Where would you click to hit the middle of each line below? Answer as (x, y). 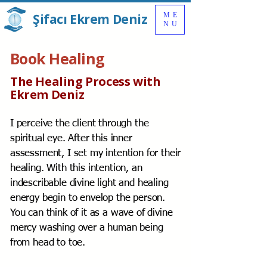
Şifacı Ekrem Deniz (90, 19)
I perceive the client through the (80, 124)
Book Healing (57, 58)
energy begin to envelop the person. (88, 198)
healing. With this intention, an (76, 168)
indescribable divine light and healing (89, 183)
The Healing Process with (86, 81)
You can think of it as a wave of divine (91, 213)
